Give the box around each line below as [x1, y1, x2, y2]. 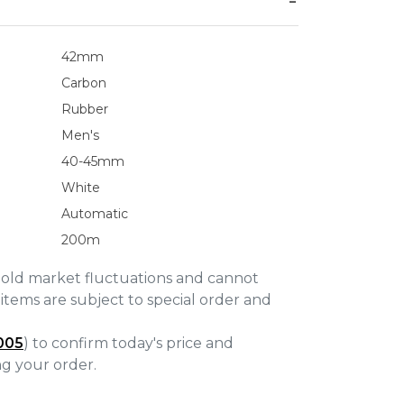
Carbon [61, 75, 106, 91]
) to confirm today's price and [23, 335, 234, 352]
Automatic [61, 206, 128, 222]
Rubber [61, 101, 108, 117]
